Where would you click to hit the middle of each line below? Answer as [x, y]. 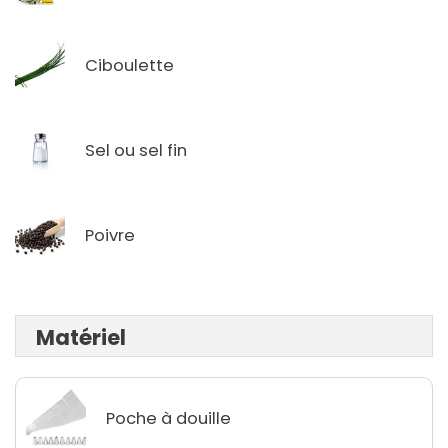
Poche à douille [168, 418]
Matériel [81, 338]
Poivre [110, 235]
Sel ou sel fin [136, 150]
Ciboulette [129, 65]
